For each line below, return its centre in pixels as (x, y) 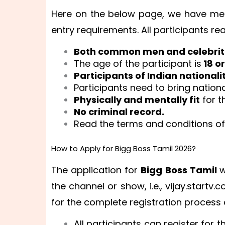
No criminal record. (119, 111)
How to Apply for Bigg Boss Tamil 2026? (124, 148)
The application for (96, 170)
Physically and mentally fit (137, 99)
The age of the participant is (138, 63)
